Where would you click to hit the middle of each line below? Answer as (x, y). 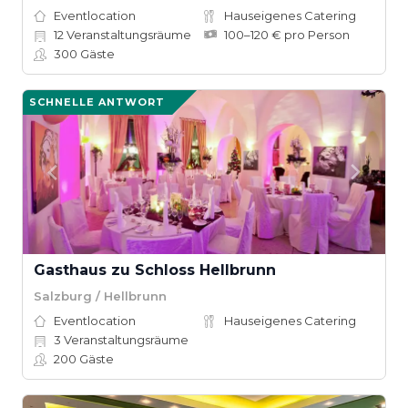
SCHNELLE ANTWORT (97, 102)
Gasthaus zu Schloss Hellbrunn (155, 270)
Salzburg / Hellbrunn (100, 296)
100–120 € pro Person (287, 35)
